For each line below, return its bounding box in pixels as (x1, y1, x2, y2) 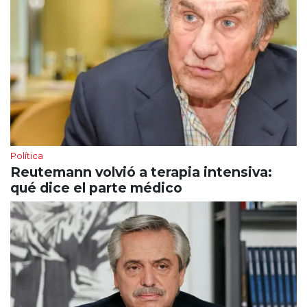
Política (10, 150, 43, 162)
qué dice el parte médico (10, 180, 182, 197)
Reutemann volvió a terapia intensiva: (10, 164, 272, 181)
